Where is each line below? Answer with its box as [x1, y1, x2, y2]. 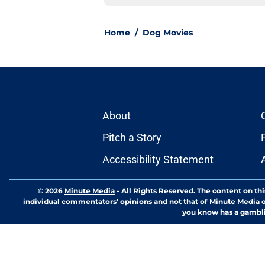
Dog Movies [143, 27, 193, 38]
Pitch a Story [102, 131, 161, 144]
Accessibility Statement [102, 153, 214, 166]
